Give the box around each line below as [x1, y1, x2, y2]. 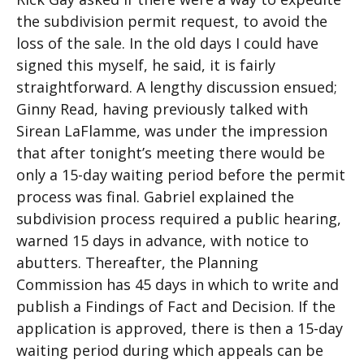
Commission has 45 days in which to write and [16, 275, 339, 294]
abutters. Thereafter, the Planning [16, 253, 258, 272]
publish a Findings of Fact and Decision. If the [16, 297, 336, 316]
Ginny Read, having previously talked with [16, 99, 308, 119]
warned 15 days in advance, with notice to [16, 231, 309, 250]
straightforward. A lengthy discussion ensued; [16, 77, 337, 97]
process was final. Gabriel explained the [16, 187, 294, 206]
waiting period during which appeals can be [16, 340, 323, 360]
